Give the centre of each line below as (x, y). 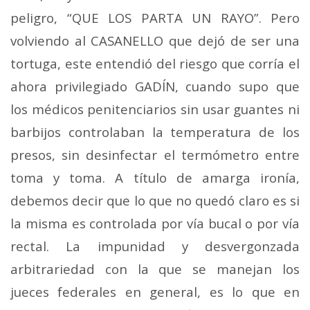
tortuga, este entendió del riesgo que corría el (155, 63)
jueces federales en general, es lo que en (155, 291)
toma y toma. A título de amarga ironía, (155, 177)
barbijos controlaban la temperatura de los (155, 131)
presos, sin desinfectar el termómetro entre (155, 154)
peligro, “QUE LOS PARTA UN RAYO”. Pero (155, 17)
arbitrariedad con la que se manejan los (155, 268)
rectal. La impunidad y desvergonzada (155, 246)
